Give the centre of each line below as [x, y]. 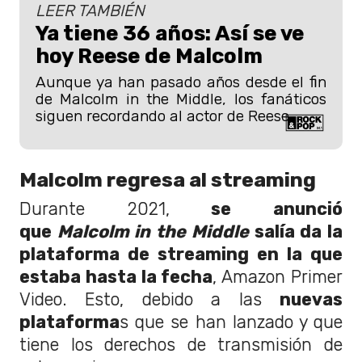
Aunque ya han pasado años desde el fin [181, 82]
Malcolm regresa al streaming [168, 179]
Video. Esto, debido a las [149, 299]
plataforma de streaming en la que [181, 254]
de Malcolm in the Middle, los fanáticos [181, 99]
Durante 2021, [95, 208]
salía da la [299, 231]
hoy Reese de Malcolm [149, 56]
